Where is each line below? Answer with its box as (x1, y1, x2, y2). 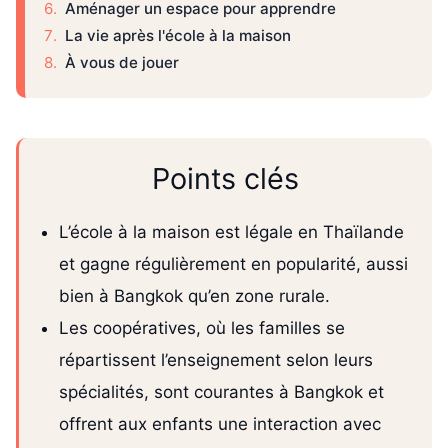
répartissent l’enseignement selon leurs (59, 350, 373, 371)
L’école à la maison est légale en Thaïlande (59, 222, 404, 243)
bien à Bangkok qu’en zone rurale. (59, 286, 330, 307)
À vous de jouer (65, 52, 179, 72)
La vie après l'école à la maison (65, 25, 291, 45)
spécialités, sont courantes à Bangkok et (59, 382, 384, 403)
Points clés (152, 161, 299, 197)
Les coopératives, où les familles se (59, 318, 345, 339)
